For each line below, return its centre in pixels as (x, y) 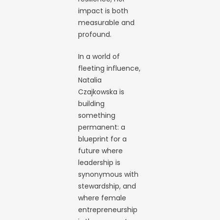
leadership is (99, 163)
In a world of (99, 56)
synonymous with (109, 174)
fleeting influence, (110, 68)
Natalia (90, 80)
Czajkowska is (101, 92)
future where (101, 151)
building (92, 104)
